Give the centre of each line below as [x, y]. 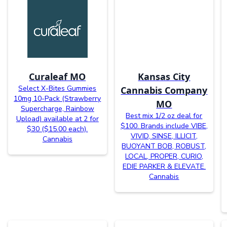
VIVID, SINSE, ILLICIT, [164, 136]
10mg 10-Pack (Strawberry [58, 98]
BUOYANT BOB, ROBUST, [164, 146]
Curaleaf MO [58, 76]
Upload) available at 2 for [57, 119]
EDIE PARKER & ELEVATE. [164, 166]
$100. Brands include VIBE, [164, 126]
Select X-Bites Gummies [58, 88]
